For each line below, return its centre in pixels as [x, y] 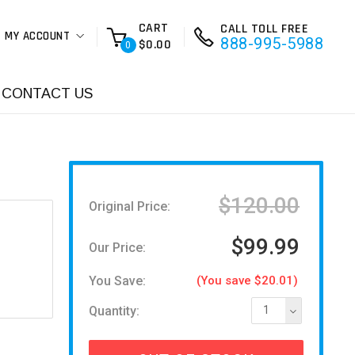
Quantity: [114, 311]
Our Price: [117, 247]
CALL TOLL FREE [264, 29]
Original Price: [129, 206]
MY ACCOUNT [37, 36]
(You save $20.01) [248, 281]
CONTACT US [47, 94]
